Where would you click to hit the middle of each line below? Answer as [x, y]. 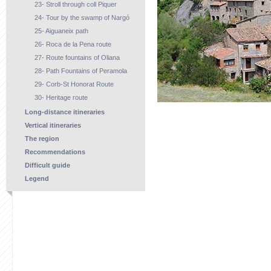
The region [42, 139]
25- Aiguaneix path [61, 31]
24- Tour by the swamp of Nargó [82, 18]
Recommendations [55, 152]
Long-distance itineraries [65, 112]
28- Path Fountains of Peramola [80, 71]
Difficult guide [48, 165]
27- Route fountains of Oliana [77, 57]
